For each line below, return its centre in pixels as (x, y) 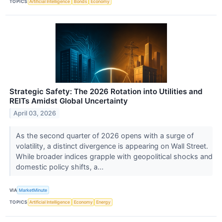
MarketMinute (33, 190)
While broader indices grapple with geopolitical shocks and (114, 157)
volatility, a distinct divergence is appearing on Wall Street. (112, 146)
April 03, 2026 (35, 113)
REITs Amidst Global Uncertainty (69, 101)
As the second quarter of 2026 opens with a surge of (105, 136)
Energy (104, 202)
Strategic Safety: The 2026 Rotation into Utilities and (106, 92)
